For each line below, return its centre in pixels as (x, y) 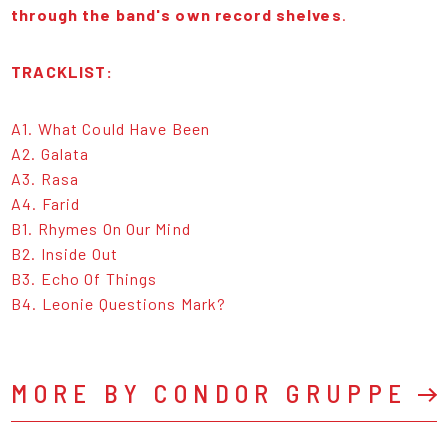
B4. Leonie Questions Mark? (119, 303)
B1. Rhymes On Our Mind (101, 228)
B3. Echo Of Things (84, 278)
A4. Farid (46, 203)
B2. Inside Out (64, 253)
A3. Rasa (45, 178)
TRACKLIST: (62, 71)
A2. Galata (50, 153)
